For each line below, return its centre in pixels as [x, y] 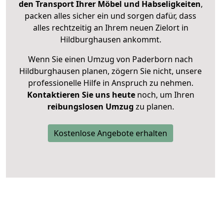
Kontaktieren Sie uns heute [81, 95]
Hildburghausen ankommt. [110, 40]
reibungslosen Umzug [90, 107]
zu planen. [154, 107]
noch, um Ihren [165, 95]
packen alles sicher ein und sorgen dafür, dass [110, 16]
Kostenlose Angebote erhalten [110, 133]
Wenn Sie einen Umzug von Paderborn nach [110, 59]
